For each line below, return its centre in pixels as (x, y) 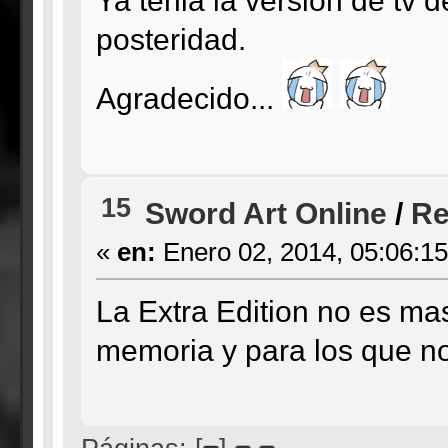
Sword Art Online (265, 213)
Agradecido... (188, 97)
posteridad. (170, 38)
